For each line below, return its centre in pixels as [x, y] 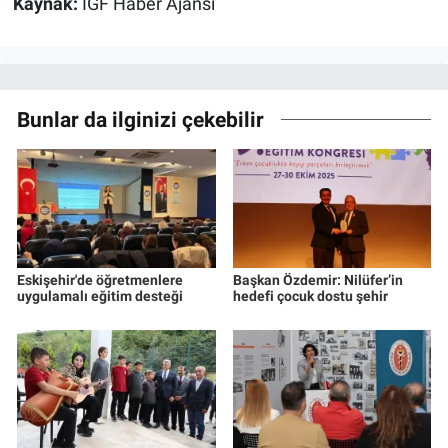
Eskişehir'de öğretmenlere [100, 280]
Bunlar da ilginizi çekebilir [140, 119]
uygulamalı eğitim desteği [100, 296]
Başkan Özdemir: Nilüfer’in [317, 280]
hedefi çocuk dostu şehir [310, 296]
